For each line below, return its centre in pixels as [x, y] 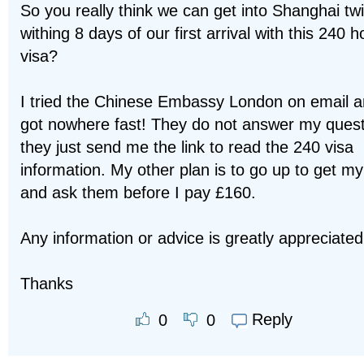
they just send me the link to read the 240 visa [187, 147]
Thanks [47, 284]
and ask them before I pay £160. [138, 193]
